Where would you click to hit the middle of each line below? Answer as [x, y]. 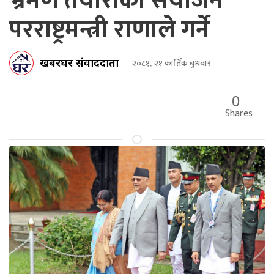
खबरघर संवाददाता [79, 62]
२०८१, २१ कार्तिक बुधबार [171, 63]
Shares [239, 114]
